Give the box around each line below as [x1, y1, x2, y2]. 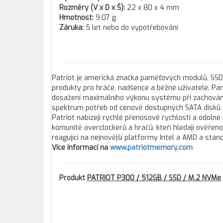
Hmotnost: [59, 13, 96, 22]
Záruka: [59, 23, 86, 32]
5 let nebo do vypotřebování [86, 23, 178, 32]
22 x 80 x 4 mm [127, 3, 179, 12]
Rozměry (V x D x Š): [59, 3, 127, 12]
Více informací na [52, 143, 110, 152]
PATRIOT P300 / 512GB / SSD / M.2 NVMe [87, 173, 221, 183]
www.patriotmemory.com [110, 143, 193, 152]
